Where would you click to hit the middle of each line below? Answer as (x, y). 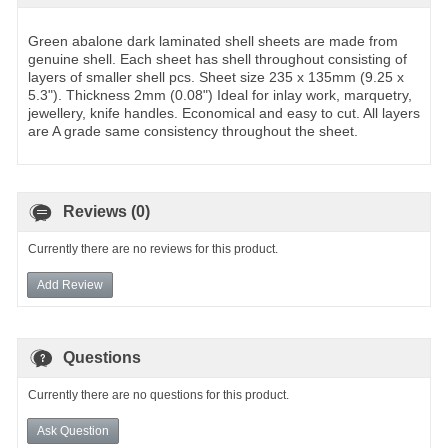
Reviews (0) (106, 211)
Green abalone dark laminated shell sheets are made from (213, 41)
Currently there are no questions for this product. (158, 395)
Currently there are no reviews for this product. (153, 249)
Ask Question (73, 431)
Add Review (70, 285)
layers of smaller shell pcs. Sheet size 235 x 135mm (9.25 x (216, 77)
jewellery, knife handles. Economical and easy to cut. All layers (224, 113)
